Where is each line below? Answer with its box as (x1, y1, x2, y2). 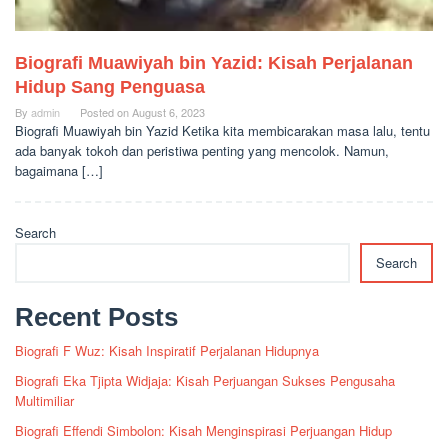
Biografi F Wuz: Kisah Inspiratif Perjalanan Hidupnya (15, 341, 319, 361)
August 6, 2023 (132, 104, 205, 121)
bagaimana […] (15, 161, 103, 181)
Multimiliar (15, 391, 74, 411)
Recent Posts (15, 302, 178, 333)
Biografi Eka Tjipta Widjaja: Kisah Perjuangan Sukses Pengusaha (15, 371, 395, 391)
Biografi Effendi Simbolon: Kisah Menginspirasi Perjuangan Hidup (15, 421, 392, 441)
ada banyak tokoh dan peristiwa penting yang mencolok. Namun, (15, 141, 389, 161)
